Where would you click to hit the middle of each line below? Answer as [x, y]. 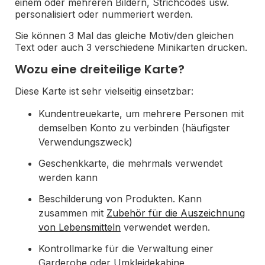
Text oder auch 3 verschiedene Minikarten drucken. [131, 47]
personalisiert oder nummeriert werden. [104, 14]
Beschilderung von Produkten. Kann [120, 199]
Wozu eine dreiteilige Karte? [100, 69]
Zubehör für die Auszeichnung [176, 213]
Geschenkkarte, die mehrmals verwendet [130, 163]
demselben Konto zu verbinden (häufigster [134, 128]
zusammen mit [72, 213]
